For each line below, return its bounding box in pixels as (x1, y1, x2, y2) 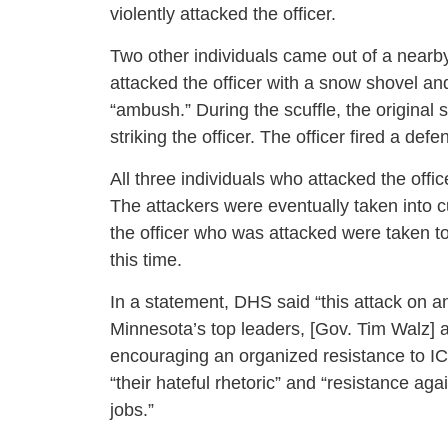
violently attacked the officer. (110, 4, 336, 25)
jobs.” (110, 400, 154, 421)
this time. (110, 250, 182, 271)
